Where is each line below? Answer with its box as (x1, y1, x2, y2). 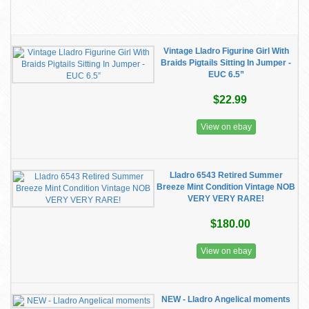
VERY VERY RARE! (188, 194, 264, 203)
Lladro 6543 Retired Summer (169, 170, 283, 180)
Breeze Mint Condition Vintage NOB (157, 182, 295, 192)
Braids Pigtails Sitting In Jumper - (161, 58, 291, 68)
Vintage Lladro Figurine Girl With (163, 46, 289, 56)
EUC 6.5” (208, 70, 244, 79)
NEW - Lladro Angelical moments (161, 295, 290, 304)
